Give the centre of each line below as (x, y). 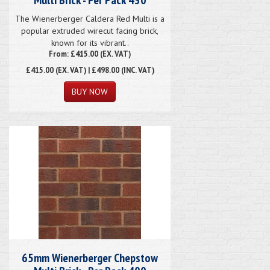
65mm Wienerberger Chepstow (90, 258)
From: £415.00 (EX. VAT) (90, 53)
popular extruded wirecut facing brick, (90, 30)
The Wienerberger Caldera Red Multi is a (90, 18)
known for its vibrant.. (90, 42)
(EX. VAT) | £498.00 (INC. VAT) (104, 70)
